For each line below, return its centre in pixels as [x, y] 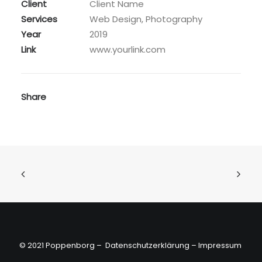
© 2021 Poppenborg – [62, 245]
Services [39, 19]
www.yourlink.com [127, 49]
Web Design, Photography [146, 19]
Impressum [220, 245]
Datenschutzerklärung [147, 245]
